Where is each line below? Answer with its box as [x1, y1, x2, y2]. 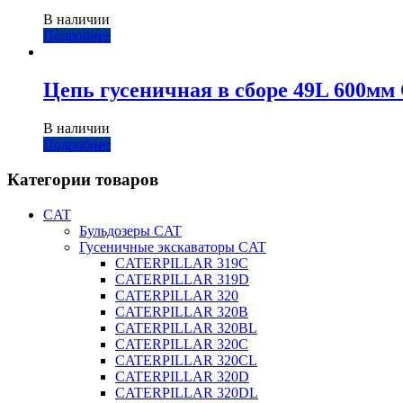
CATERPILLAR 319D [115, 271, 249, 287]
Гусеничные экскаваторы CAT [79, 238, 266, 255]
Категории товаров [7, 169, 158, 189]
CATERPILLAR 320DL [115, 384, 258, 400]
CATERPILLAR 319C [115, 255, 248, 271]
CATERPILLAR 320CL [115, 352, 257, 368]
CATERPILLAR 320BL [115, 319, 257, 336]
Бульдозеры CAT [79, 222, 182, 238]
